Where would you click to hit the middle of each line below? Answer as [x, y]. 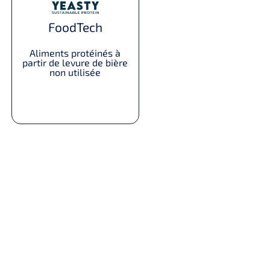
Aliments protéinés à [75, 52]
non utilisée [75, 72]
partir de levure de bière [75, 62]
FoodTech [75, 27]
